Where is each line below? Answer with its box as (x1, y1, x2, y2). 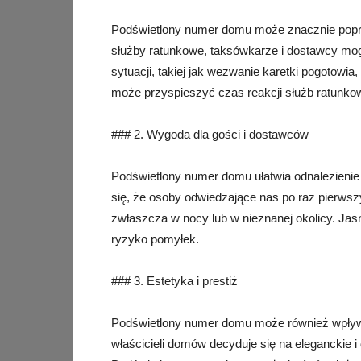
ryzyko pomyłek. (111, 232, 199, 246)
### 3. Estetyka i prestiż (111, 274, 238, 288)
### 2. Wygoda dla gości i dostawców (111, 127, 309, 141)
